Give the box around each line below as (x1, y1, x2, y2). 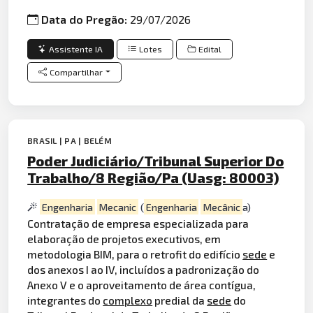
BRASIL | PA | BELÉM (27, 135, 112, 145)
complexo (103, 293, 153, 307)
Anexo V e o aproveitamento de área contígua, (27, 278, 256, 292)
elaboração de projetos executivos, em (27, 232, 221, 246)
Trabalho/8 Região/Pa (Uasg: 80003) (27, 168, 279, 186)
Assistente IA (49, 43, 103, 54)
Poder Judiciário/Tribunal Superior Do (27, 152, 284, 169)
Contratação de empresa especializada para (27, 217, 249, 231)
